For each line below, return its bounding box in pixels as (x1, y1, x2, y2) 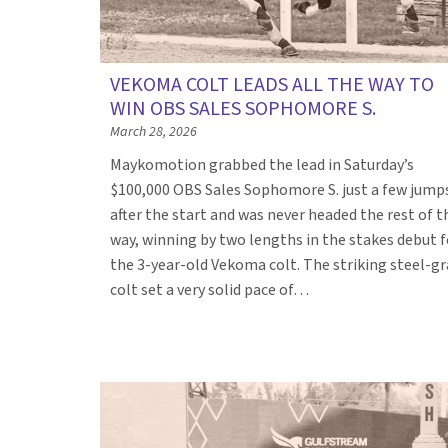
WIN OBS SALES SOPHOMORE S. (110, 94, 376, 123)
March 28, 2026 (110, 121, 197, 142)
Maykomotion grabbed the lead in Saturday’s (110, 153, 414, 176)
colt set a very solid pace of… (110, 278, 312, 301)
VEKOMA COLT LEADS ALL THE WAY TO (110, 70, 434, 99)
